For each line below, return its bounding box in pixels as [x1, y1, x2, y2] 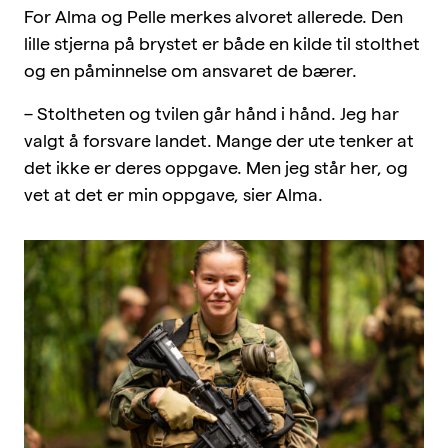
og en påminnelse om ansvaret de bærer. [24, 60, 357, 80]
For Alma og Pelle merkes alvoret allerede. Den [24, 6, 403, 26]
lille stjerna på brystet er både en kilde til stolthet [24, 33, 420, 53]
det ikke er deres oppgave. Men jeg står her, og [24, 157, 408, 177]
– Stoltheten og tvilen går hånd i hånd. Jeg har [24, 103, 399, 123]
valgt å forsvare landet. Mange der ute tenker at [24, 130, 414, 150]
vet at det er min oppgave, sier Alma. [24, 184, 323, 204]
